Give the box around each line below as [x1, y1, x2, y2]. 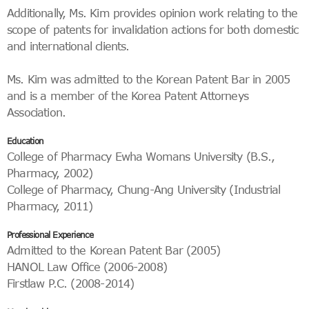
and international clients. [7, 39, 130, 52]
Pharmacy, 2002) [7, 166, 93, 179]
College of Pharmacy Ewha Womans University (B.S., [7, 149, 275, 163]
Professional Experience [7, 230, 94, 240]
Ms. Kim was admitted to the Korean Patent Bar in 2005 [7, 72, 290, 86]
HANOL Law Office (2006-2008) [7, 259, 167, 273]
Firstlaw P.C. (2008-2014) [7, 276, 134, 290]
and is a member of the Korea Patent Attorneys [7, 88, 249, 102]
